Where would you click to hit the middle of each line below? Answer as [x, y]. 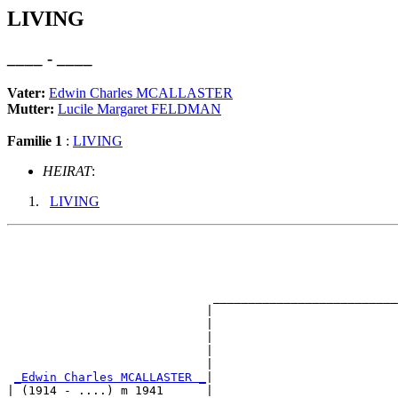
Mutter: [32, 108]
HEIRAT [67, 171]
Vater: [28, 92]
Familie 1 [35, 140]
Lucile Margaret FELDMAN [139, 108]
